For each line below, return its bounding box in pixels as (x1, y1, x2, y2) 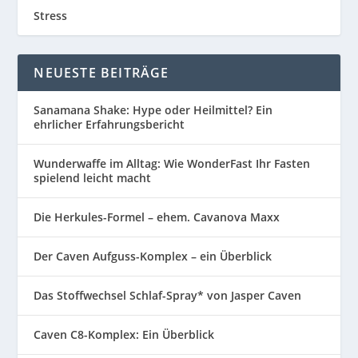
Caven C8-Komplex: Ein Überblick (34, 327, 215, 342)
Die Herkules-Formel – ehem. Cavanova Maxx (34, 209, 280, 225)
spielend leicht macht (34, 170, 152, 185)
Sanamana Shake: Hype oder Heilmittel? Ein (34, 102, 273, 117)
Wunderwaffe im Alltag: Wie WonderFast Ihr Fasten (34, 156, 311, 171)
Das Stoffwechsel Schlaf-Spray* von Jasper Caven (34, 288, 302, 303)
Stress (34, 8, 68, 23)
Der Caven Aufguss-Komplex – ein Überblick (34, 249, 272, 264)
